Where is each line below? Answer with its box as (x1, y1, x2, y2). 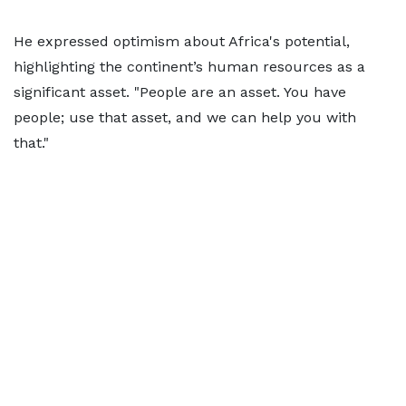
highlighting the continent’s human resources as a (14, 57, 365, 75)
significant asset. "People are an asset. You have (14, 82, 346, 101)
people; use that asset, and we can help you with (14, 108, 356, 126)
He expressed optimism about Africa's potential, (14, 32, 350, 50)
